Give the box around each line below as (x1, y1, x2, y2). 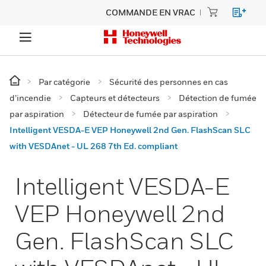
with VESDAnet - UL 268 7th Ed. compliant (9, 141, 178, 151)
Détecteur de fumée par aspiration (83, 109, 218, 119)
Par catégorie (39, 77, 90, 87)
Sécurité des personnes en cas (109, 77, 228, 87)
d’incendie (9, 93, 51, 103)
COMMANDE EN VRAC (106, 7, 195, 17)
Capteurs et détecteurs (70, 93, 160, 103)
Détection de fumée (179, 93, 256, 103)
